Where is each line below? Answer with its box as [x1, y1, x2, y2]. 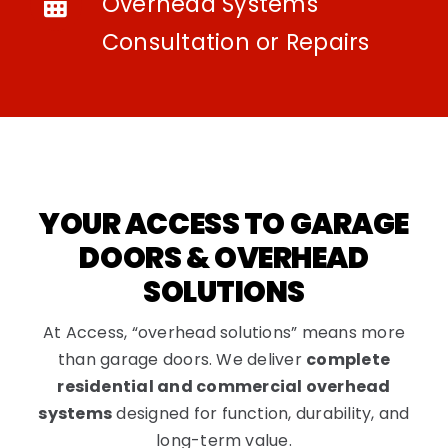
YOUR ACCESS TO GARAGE [39, 204, 409, 245]
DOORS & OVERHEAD [79, 238, 369, 279]
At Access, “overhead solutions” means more [42, 321, 406, 345]
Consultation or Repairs [101, 27, 370, 59]
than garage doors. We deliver [57, 348, 307, 372]
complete [306, 348, 391, 372]
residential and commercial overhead [57, 375, 391, 399]
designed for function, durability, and [112, 402, 410, 426]
